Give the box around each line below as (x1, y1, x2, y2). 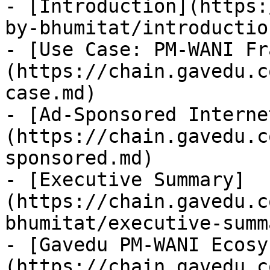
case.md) (5, 82, 96, 104)
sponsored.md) (5, 147, 154, 169)
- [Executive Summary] (5, 169, 245, 190)
